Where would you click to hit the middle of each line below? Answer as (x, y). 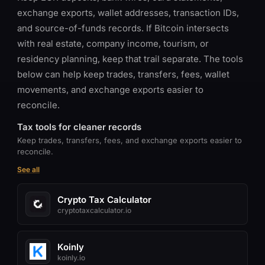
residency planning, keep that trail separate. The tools (130, 59)
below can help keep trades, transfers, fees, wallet (123, 74)
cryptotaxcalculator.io (94, 210)
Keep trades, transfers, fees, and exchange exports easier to (130, 140)
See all (28, 169)
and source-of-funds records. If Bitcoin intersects (123, 28)
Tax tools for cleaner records (79, 127)
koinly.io (71, 257)
